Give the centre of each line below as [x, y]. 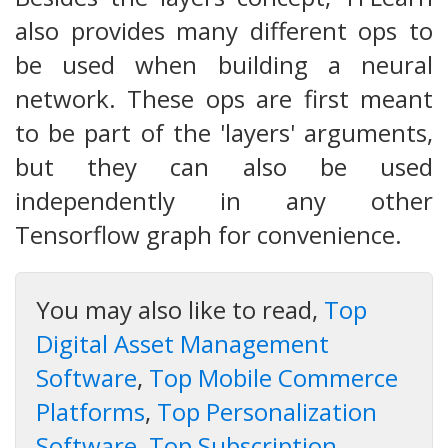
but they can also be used [224, 167]
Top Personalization [267, 412]
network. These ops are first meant [224, 99]
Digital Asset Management [182, 344]
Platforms [90, 412]
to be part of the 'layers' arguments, [224, 133]
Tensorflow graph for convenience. [208, 235]
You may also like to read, [180, 310]
